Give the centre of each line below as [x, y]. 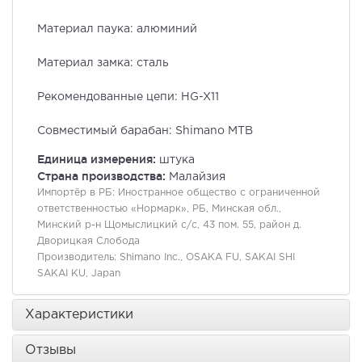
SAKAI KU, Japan [79, 274]
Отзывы [51, 351]
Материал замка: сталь [103, 63]
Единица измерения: [98, 160]
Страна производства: [103, 177]
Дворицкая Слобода [88, 242]
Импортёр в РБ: [78, 193]
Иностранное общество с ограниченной [219, 193]
